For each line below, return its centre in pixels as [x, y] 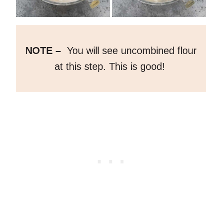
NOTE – [45, 51]
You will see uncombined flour [130, 51]
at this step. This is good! [111, 67]
